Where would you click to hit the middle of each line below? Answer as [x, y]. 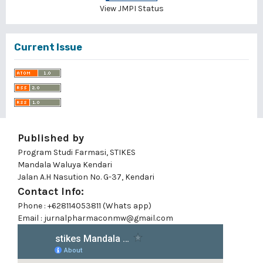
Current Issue [48, 48]
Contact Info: [51, 192]
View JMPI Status [131, 9]
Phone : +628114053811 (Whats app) [85, 206]
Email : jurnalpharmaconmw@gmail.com [95, 218]
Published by [51, 138]
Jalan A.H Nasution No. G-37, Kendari [86, 177]
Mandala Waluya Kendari [65, 165]
